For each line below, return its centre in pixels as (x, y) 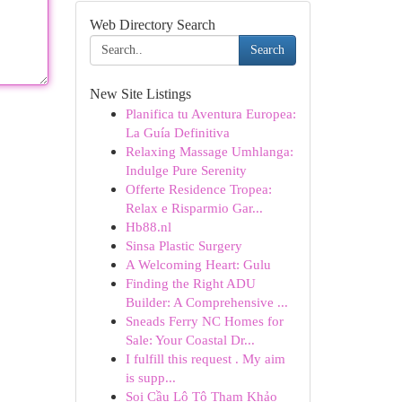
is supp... (150, 377)
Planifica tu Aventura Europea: (210, 114)
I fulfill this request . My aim (205, 358)
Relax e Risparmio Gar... (194, 208)
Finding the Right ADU (190, 283)
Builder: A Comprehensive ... (206, 302)
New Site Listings (140, 94)
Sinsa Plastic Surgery (184, 245)
